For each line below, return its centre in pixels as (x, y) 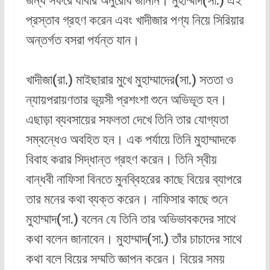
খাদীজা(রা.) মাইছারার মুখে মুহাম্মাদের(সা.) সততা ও (129, 80)
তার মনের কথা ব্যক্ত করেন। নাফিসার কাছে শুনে (127, 199)
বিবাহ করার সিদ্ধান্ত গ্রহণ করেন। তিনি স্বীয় (121, 160)
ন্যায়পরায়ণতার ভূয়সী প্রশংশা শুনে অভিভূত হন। (126, 100)
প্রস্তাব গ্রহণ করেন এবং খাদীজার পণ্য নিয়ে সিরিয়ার (135, 20)
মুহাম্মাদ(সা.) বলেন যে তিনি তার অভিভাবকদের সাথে (131, 219)
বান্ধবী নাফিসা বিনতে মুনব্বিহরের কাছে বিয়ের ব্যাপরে (133, 180)
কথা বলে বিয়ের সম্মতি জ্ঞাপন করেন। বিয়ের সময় (125, 259)
